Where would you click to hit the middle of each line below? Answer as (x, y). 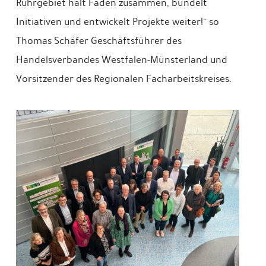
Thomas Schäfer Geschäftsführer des (99, 41)
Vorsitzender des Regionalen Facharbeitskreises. (124, 79)
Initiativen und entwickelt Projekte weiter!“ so (117, 22)
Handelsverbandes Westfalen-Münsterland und (121, 60)
